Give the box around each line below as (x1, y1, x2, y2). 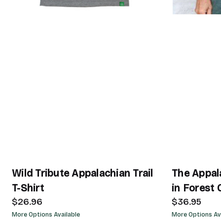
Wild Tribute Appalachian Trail (12, 167, 153, 179)
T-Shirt (12, 182, 44, 194)
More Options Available (12, 211, 80, 218)
